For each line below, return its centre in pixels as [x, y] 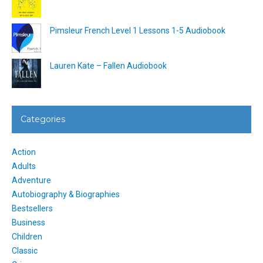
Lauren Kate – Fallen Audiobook [108, 65]
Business [28, 222]
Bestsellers [32, 208]
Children [27, 236]
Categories [43, 119]
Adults [24, 166]
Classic [25, 250]
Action [24, 152]
